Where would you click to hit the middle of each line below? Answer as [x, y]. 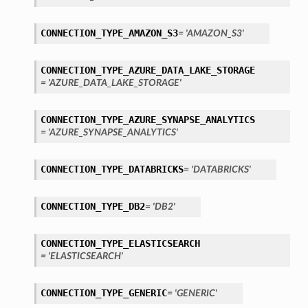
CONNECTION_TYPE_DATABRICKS [112, 169]
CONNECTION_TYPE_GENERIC [103, 293]
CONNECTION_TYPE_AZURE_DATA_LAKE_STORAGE [147, 70]
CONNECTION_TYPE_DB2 [92, 207]
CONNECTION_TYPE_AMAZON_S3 [109, 33]
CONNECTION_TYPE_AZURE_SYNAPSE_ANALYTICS [147, 120]
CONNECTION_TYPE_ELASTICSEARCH [120, 244]
